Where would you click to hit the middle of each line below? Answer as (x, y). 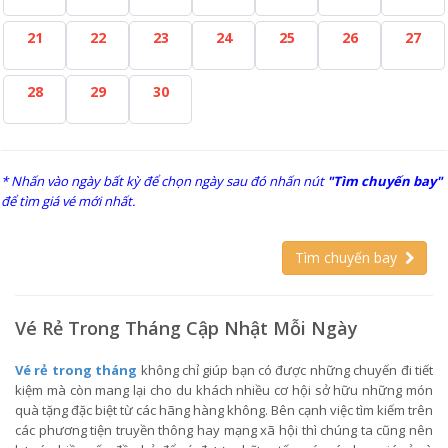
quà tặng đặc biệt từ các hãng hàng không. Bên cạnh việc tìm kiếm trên (224, 410)
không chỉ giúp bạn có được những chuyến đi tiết (285, 370)
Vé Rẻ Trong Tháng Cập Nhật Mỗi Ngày (186, 328)
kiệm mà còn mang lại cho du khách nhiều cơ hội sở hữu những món (224, 390)
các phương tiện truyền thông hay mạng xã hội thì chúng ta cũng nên (224, 430)
